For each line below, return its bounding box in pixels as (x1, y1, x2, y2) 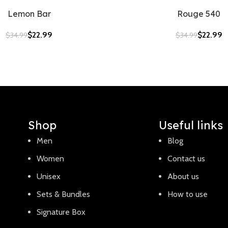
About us (167, 172, 199, 181)
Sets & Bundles (37, 189, 91, 199)
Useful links (158, 118, 223, 132)
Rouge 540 (177, 9, 221, 19)
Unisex (37, 172, 61, 181)
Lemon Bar (7, 9, 51, 19)
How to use (167, 189, 208, 199)
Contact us (167, 154, 205, 163)
